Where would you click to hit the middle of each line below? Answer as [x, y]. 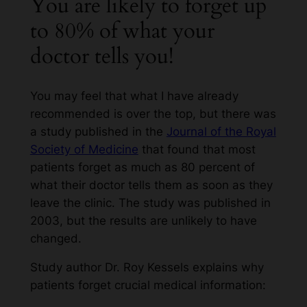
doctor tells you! [101, 56]
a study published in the [98, 131]
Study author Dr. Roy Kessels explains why [147, 268]
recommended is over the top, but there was [153, 113]
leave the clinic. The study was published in [150, 202]
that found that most [197, 149]
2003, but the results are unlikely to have [143, 220]
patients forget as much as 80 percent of [142, 167]
